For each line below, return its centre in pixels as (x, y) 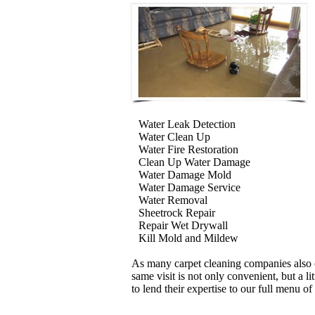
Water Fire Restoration (188, 149)
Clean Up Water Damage (194, 162)
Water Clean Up (174, 137)
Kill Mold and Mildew (188, 238)
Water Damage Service (189, 187)
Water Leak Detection (187, 124)
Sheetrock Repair (177, 213)
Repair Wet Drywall (183, 225)
